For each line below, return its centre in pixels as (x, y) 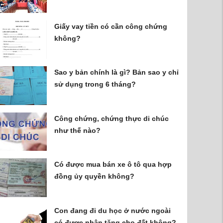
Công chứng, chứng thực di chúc (112, 118)
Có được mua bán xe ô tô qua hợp (113, 165)
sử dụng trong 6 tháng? (95, 84)
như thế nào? (78, 130)
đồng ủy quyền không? (95, 176)
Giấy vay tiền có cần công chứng (111, 26)
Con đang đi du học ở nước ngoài (113, 210)
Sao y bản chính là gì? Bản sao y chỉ (117, 72)
